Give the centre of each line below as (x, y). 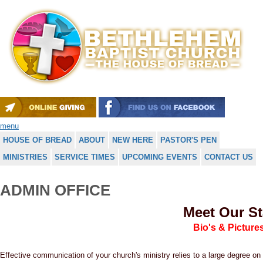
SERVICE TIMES (85, 157)
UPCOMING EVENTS (160, 157)
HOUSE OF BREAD (37, 140)
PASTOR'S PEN (188, 140)
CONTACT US (229, 157)
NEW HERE (133, 140)
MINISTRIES (25, 157)
